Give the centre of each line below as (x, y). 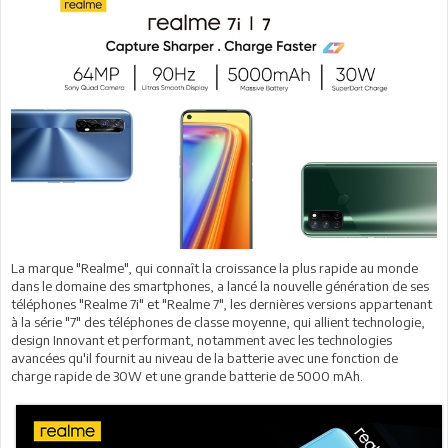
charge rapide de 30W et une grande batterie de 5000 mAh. (187, 375)
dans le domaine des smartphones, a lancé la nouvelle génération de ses (220, 285)
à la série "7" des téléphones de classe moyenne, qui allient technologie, (218, 321)
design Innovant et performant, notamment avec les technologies (201, 339)
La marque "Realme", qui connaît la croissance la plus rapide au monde (214, 267)
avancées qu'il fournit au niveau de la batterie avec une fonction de (204, 357)
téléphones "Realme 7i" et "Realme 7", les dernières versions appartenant (221, 303)
